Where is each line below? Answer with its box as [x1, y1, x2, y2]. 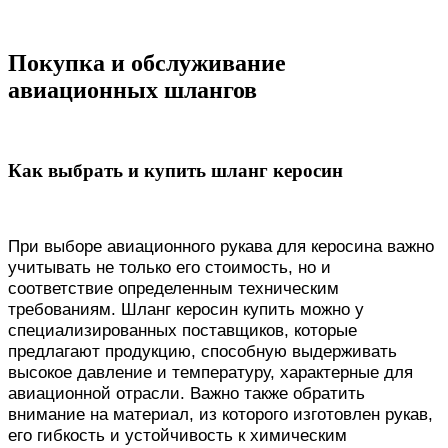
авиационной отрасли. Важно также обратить [8, 383, 365, 404]
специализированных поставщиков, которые [8, 320, 357, 341]
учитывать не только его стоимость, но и [8, 257, 331, 278]
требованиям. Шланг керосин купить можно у [8, 299, 364, 320]
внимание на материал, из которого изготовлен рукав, [8, 404, 433, 425]
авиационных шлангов [8, 76, 257, 103]
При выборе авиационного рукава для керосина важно [8, 236, 434, 257]
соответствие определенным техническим [8, 278, 339, 299]
